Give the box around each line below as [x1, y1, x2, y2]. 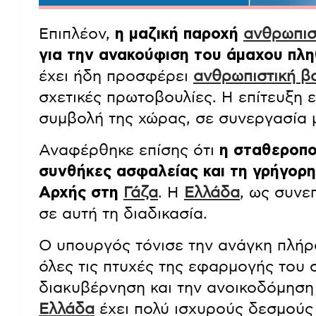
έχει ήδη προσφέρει [39, 68, 193, 85]
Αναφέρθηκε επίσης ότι [39, 142, 219, 159]
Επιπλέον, [39, 26, 115, 42]
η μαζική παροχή [115, 26, 243, 42]
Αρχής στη [39, 185, 123, 201]
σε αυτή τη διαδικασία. [39, 206, 207, 222]
